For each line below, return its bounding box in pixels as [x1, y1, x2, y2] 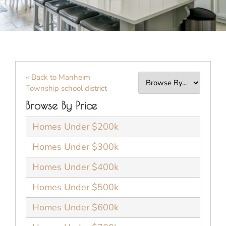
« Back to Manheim [26, 72, 90, 82]
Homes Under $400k [32, 160, 119, 173]
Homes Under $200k [32, 120, 119, 133]
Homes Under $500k [32, 181, 119, 193]
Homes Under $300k [32, 140, 119, 153]
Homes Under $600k [32, 201, 119, 213]
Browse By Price [26, 98, 97, 112]
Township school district [26, 83, 107, 93]
